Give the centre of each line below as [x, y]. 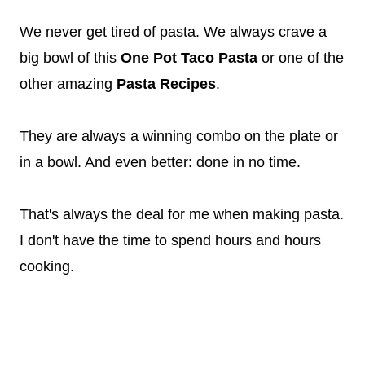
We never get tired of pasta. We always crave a [173, 32]
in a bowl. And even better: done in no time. [160, 163]
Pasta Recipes [166, 84]
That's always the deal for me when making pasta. [182, 215]
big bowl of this [70, 58]
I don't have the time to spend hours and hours [170, 241]
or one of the [301, 58]
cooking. [47, 267]
